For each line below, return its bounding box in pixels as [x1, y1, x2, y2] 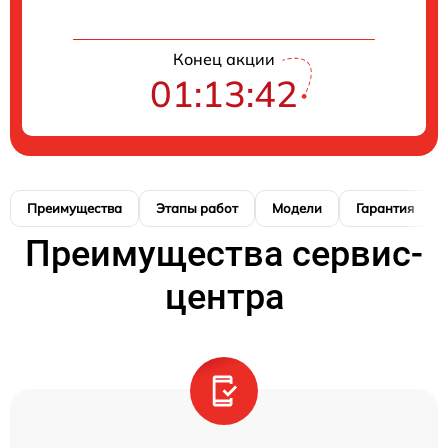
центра [164, 276, 284, 318]
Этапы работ [156, 200, 238, 216]
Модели [272, 200, 322, 216]
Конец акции [173, 49, 275, 69]
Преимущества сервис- [25, 233, 423, 275]
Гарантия [356, 200, 414, 216]
